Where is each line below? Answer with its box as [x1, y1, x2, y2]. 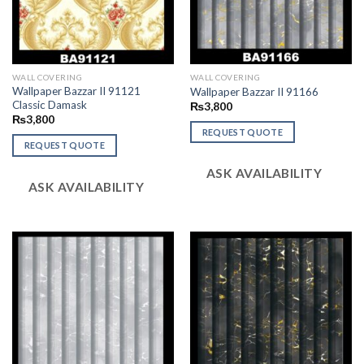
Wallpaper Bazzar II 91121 [11, 84, 141, 98]
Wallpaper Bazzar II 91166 [189, 84, 318, 98]
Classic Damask [11, 98, 87, 112]
